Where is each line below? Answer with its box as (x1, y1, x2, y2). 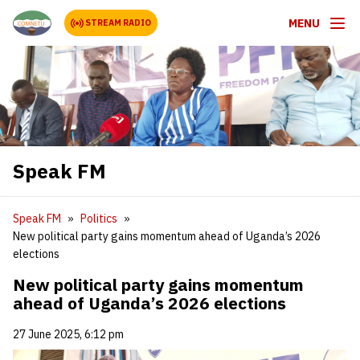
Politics (80, 211, 117, 226)
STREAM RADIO (85, 17, 151, 28)
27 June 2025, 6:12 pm (13, 327, 124, 342)
